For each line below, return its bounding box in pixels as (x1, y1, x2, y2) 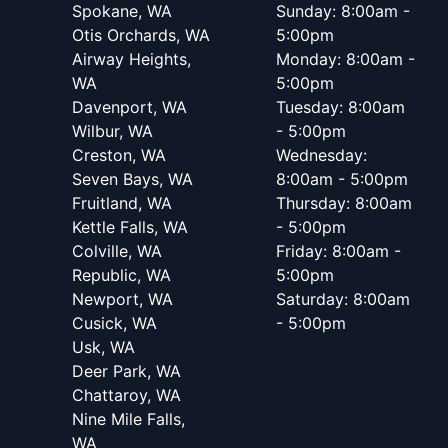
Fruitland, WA (72, 193, 172, 214)
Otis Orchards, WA (72, 25, 210, 46)
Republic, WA (72, 265, 171, 286)
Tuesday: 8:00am (276, 97, 405, 118)
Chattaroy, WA (72, 385, 181, 406)
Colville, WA (72, 241, 162, 262)
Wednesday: (276, 145, 367, 166)
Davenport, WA (72, 97, 187, 118)
